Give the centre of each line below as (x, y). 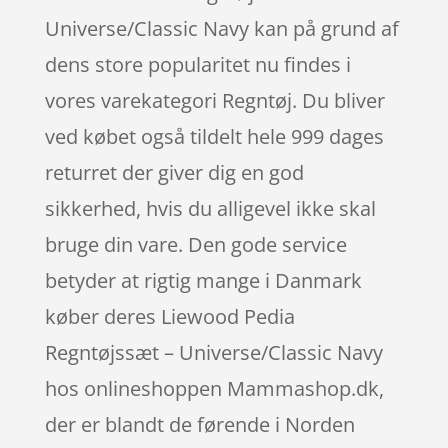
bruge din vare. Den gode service (195, 244)
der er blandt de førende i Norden (199, 424)
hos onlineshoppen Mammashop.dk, (214, 388)
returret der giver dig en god (174, 172)
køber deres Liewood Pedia (169, 316)
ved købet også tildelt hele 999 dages (214, 136)
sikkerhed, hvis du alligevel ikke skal (210, 208)
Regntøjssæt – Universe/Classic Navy (213, 352)
